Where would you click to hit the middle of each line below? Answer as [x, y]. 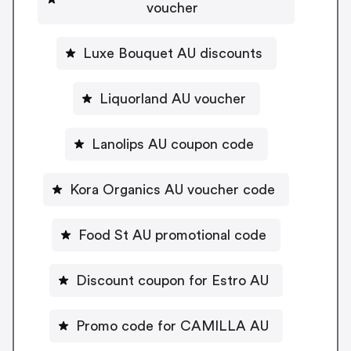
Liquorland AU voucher [172, 98]
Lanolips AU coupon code [172, 144]
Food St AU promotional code [172, 235]
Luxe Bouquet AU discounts [172, 53]
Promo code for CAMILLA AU [172, 326]
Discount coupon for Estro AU [172, 280]
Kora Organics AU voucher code [172, 189]
